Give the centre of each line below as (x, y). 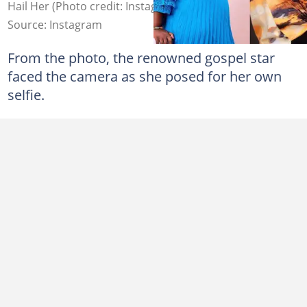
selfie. (26, 94)
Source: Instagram (54, 24)
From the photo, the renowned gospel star (141, 57)
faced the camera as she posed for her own (144, 76)
